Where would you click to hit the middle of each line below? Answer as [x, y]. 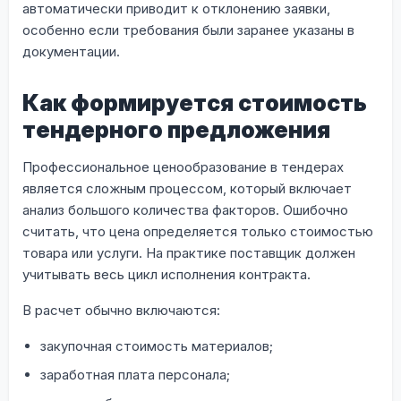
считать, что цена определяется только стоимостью [198, 231]
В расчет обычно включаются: [121, 310]
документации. [71, 51]
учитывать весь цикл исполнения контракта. [166, 274]
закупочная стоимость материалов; [157, 346]
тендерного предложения [176, 129]
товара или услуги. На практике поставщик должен [189, 252]
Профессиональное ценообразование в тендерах [183, 166]
